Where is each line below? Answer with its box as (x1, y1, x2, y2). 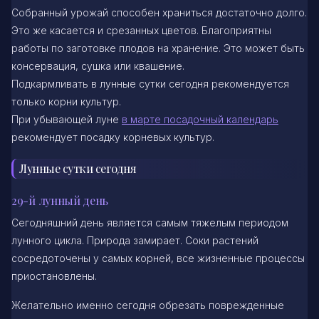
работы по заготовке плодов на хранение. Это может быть (11, 42, 305, 55)
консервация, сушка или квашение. (11, 60, 184, 73)
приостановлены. (11, 270, 97, 283)
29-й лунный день (11, 193, 109, 209)
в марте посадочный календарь (122, 113, 278, 126)
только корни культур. (11, 95, 121, 108)
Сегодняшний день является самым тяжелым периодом (11, 216, 288, 229)
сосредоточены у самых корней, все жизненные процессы (11, 252, 305, 265)
